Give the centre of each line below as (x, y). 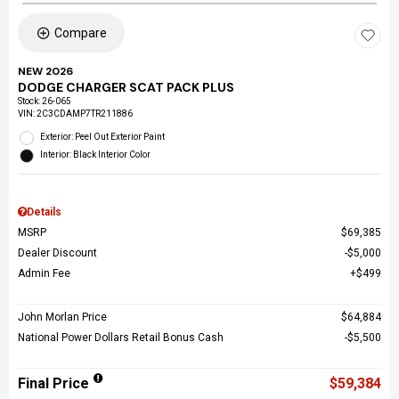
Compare (81, 33)
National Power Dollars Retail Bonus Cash (121, 338)
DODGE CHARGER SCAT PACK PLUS (126, 87)
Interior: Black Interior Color (95, 155)
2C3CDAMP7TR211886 (85, 114)
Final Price (53, 383)
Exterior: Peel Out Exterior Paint (102, 137)
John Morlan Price (62, 317)
